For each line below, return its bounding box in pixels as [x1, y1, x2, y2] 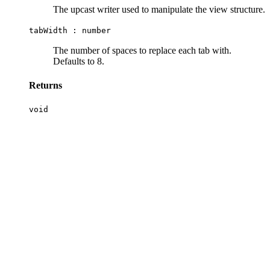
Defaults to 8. [53, 56, 104, 67]
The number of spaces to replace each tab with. [53, 45, 231, 56]
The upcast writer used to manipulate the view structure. [53, 4, 265, 15]
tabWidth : [29, 26, 82, 36]
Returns [29, 80, 62, 90]
